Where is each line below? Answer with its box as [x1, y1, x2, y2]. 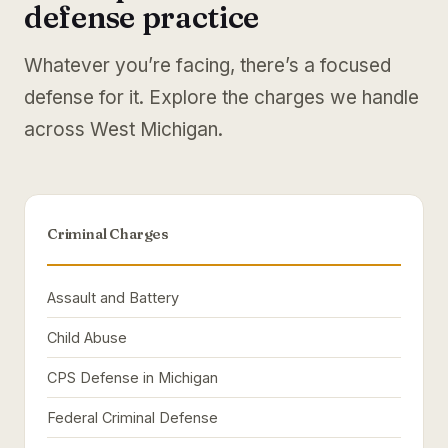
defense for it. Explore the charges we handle [24, 86, 419, 109]
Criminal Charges [47, 225, 170, 243]
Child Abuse [47, 329, 127, 346]
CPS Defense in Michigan [47, 369, 218, 386]
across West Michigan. [24, 118, 223, 141]
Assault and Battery [47, 289, 179, 306]
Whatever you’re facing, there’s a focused [24, 54, 391, 77]
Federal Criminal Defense [47, 409, 218, 426]
